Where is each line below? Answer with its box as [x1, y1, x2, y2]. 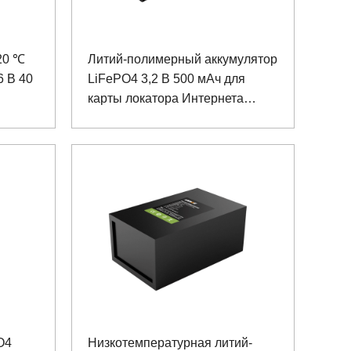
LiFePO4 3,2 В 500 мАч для [88, 71, 245, 85]
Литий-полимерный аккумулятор [88, 52, 277, 66]
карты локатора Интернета [88, 91, 244, 105]
